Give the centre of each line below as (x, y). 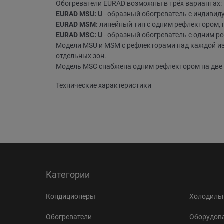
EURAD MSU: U (80, 14)
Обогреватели (69, 217)
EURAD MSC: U (79, 35)
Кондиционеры (71, 197)
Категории (68, 175)
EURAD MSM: (77, 24)
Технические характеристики (104, 85)
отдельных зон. (81, 56)
